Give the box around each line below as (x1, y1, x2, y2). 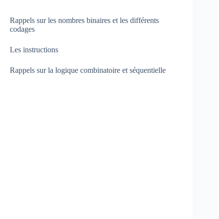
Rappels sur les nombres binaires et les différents (10, 16, 159, 24)
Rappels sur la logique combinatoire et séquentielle (10, 66, 166, 74)
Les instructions (10, 45, 58, 54)
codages (10, 24, 35, 33)
